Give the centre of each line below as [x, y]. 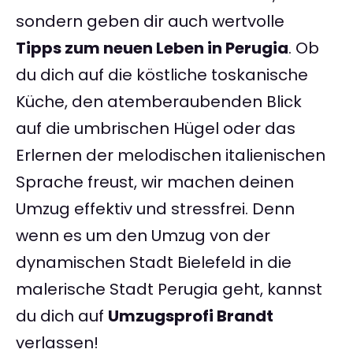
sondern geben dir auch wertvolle [150, 22]
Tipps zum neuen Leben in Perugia [152, 48]
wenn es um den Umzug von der [143, 236]
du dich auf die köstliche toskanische [162, 75]
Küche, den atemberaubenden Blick [159, 102]
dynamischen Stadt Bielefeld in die [154, 263]
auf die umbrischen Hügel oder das [156, 129]
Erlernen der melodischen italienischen [171, 156]
